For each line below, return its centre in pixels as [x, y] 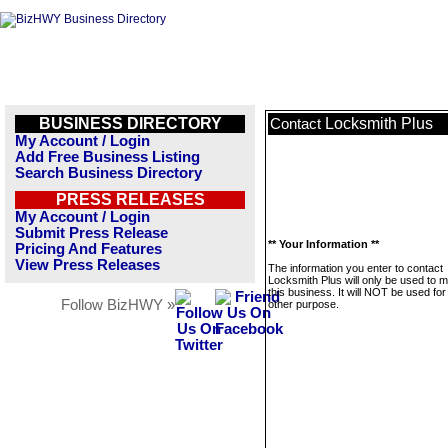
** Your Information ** [323, 244]
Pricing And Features [88, 249]
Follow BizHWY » [118, 305]
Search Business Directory [108, 173]
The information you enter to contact [355, 268]
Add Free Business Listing [107, 157]
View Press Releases [87, 265]
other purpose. [303, 304]
